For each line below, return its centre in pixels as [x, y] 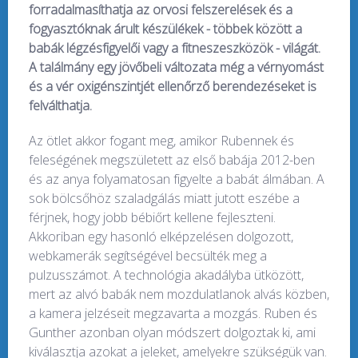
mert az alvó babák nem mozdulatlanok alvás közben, [179, 294]
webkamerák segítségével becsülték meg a [148, 256]
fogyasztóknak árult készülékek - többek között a [165, 28]
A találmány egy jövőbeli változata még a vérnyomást [176, 67]
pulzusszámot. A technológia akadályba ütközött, [166, 275]
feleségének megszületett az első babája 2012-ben [172, 160]
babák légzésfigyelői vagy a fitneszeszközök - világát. [175, 48]
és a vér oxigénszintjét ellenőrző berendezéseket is [173, 86]
